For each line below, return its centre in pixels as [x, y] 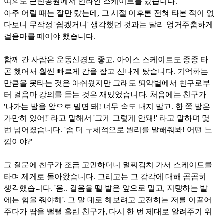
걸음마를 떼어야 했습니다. [50, 36]
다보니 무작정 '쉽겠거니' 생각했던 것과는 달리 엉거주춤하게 [109, 24]
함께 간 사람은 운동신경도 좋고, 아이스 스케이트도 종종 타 [106, 59]
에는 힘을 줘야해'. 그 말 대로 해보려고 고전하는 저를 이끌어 [108, 200]
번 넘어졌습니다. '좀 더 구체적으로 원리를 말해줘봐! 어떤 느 [108, 129]
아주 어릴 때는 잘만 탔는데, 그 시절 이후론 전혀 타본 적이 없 [109, 13]
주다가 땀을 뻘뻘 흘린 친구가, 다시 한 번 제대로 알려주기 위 [108, 211]
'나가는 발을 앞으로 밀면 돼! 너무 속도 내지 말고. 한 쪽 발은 [107, 106]
